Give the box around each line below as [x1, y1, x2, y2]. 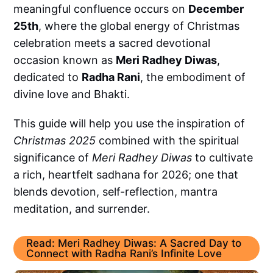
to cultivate [192, 151, 253, 164]
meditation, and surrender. [13, 202, 151, 215]
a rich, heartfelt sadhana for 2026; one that [13, 168, 239, 181]
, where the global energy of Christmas [38, 19, 240, 32]
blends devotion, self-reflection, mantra [13, 185, 218, 198]
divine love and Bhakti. [13, 87, 130, 101]
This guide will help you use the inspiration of [13, 116, 246, 130]
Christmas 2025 [13, 133, 96, 147]
